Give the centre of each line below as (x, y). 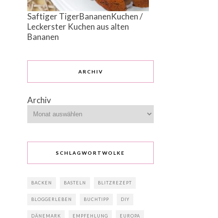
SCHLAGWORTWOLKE (91, 153)
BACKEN (42, 183)
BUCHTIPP (96, 200)
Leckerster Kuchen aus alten (78, 27)
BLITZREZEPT (115, 183)
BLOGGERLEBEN (52, 200)
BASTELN (75, 183)
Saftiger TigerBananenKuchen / (85, 17)
